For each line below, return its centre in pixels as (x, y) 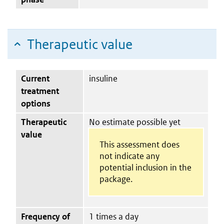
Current (35, 78)
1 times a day (114, 216)
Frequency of (45, 216)
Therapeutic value (80, 44)
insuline (103, 78)
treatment (40, 91)
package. (116, 179)
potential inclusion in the (145, 167)
